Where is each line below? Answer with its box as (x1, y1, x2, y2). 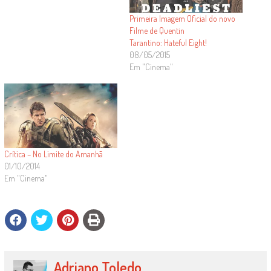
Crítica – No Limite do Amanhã (4, 149, 103, 160)
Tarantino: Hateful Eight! (129, 38, 207, 48)
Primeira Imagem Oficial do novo (129, 13, 235, 24)
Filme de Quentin (129, 25, 184, 36)
